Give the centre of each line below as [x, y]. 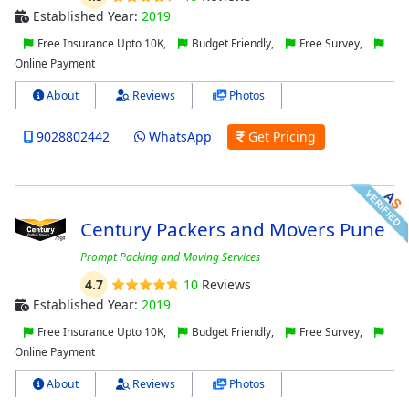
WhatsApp [178, 137]
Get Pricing [280, 137]
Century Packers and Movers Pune [232, 229]
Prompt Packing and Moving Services [170, 257]
